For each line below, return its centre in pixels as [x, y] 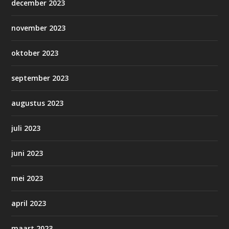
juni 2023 [27, 153]
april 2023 [29, 203]
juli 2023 [26, 128]
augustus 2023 [38, 103]
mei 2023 [27, 178]
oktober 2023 [35, 53]
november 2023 [39, 28]
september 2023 [40, 78]
